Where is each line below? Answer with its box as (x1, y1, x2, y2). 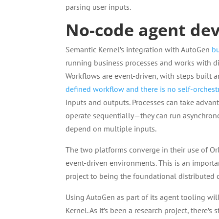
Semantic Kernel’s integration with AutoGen (66, 44, 212, 54)
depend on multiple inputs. (66, 124, 157, 133)
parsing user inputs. (66, 2, 131, 12)
